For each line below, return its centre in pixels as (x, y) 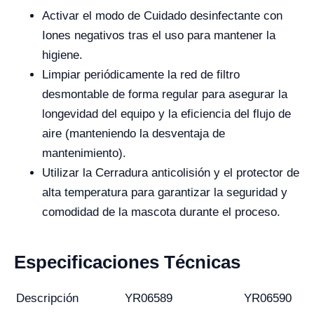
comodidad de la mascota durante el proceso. (161, 212)
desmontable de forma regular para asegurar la (165, 94)
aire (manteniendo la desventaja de (134, 134)
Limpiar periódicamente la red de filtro (141, 75)
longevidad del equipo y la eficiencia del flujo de (166, 114)
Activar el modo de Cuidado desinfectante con (162, 16)
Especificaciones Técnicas (127, 262)
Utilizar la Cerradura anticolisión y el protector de (171, 173)
